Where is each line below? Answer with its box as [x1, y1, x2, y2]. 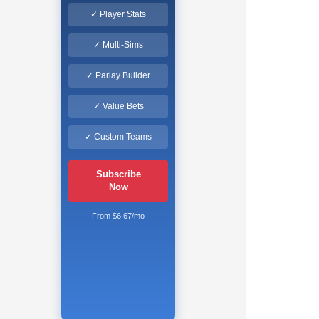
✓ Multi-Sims [93, 39, 143, 50]
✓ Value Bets [93, 100, 144, 111]
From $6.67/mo [92, 211, 145, 220]
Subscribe [95, 168, 141, 179]
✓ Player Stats [90, 9, 146, 19]
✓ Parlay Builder [86, 70, 150, 80]
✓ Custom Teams [85, 131, 152, 142]
